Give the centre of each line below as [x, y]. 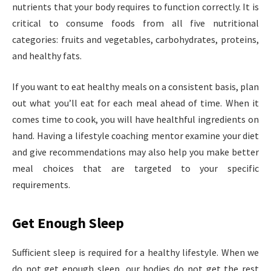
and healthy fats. [47, 55]
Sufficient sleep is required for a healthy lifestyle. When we [135, 253]
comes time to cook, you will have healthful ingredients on [135, 119]
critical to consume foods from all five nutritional [135, 23]
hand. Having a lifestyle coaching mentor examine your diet [135, 136]
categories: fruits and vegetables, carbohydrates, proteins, [135, 39]
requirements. [41, 185]
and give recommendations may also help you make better [135, 152]
